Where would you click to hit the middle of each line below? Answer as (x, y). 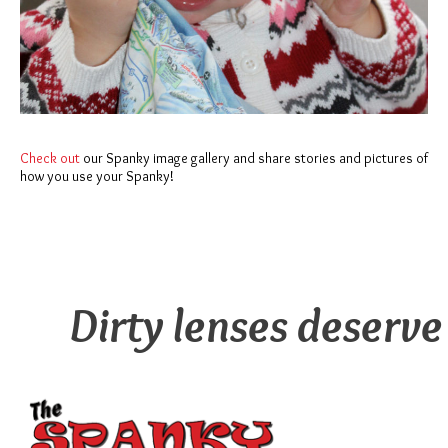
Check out (50, 158)
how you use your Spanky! (97, 176)
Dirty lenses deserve (256, 325)
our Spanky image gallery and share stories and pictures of (254, 158)
